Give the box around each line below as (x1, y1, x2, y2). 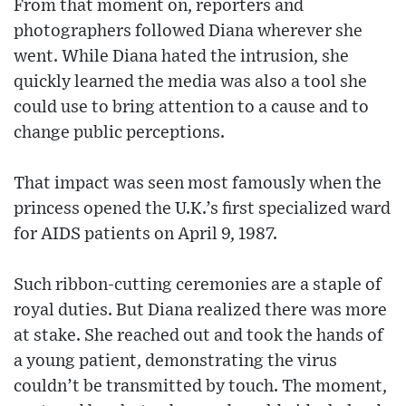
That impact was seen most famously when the (14, 174, 382, 192)
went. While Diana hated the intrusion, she (14, 47, 349, 65)
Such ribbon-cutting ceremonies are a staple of (14, 275, 382, 294)
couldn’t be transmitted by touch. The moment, (14, 377, 387, 395)
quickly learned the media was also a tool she (14, 72, 367, 91)
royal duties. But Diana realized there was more (14, 301, 387, 319)
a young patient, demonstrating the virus (14, 352, 337, 370)
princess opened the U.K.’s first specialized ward (14, 199, 391, 217)
